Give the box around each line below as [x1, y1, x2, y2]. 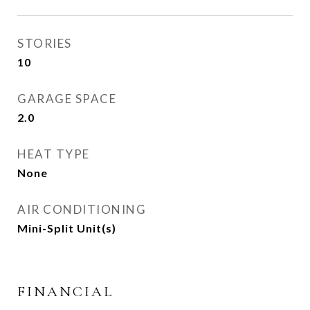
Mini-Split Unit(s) [17, 221, 116, 235]
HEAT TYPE [17, 147, 90, 161]
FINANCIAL [17, 283, 113, 300]
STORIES [17, 36, 72, 51]
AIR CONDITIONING [17, 202, 146, 217]
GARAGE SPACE [17, 91, 116, 106]
